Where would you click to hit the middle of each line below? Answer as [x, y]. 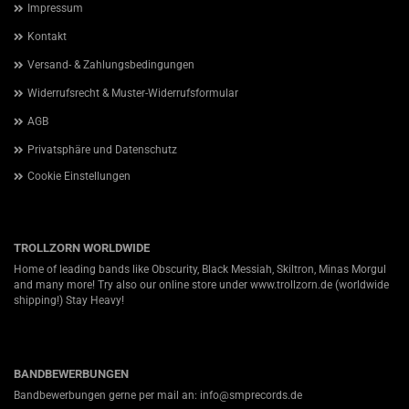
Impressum [55, 8]
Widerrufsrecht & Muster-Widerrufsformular [133, 93]
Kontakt [47, 37]
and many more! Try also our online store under [132, 285]
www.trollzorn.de [291, 285]
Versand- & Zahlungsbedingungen [111, 65]
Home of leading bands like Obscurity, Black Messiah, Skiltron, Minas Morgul [200, 269]
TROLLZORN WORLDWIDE [82, 248]
